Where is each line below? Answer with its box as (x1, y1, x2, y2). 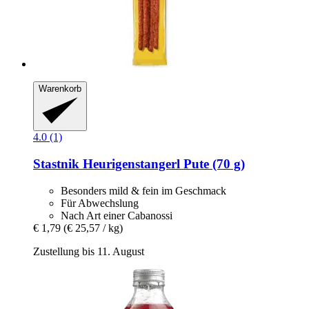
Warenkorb (39, 83, 81, 94)
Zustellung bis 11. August (33, 245, 144, 257)
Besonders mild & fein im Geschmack (61, 184, 226, 197)
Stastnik (33, 156, 83, 171)
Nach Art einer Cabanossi (61, 209, 172, 221)
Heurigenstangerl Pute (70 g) (83, 156, 245, 171)
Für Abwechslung (61, 197, 139, 209)
